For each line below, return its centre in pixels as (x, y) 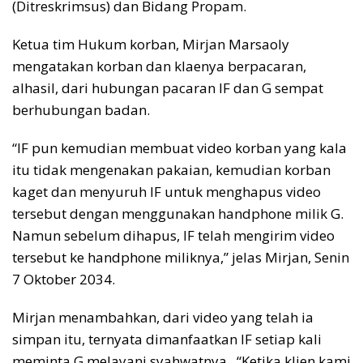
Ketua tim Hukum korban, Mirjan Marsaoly (151, 45)
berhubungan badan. (81, 110)
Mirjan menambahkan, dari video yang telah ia (163, 318)
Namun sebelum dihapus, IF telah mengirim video (173, 236)
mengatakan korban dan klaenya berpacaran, (159, 66)
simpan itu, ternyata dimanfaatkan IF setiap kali (167, 340)
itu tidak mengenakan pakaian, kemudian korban (171, 170)
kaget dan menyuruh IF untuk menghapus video (167, 192)
